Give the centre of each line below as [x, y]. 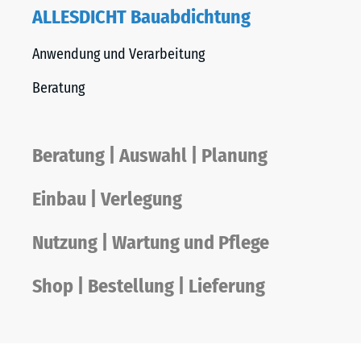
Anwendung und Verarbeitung [118, 54]
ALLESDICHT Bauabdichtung [141, 17]
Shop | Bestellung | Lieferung [149, 286]
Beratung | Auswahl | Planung [150, 156]
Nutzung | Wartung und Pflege [151, 243]
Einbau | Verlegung [107, 199]
